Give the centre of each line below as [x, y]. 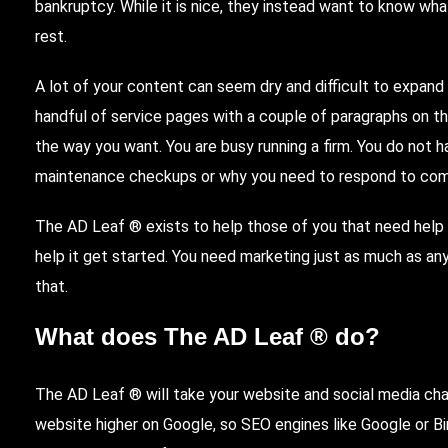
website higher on [99, 424]
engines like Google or [352, 424]
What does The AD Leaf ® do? [208, 337]
